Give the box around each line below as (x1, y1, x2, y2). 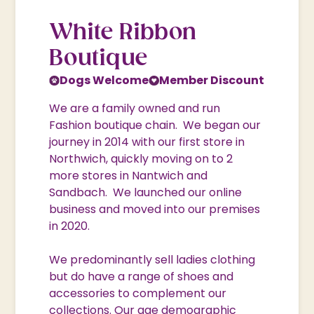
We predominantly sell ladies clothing (49, 251, 256, 268)
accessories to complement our (49, 285, 227, 301)
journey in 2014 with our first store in (49, 133, 245, 150)
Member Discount (159, 71, 265, 88)
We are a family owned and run (49, 100, 221, 116)
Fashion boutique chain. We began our (49, 116, 261, 133)
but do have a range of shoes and (49, 268, 234, 285)
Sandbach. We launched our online (49, 184, 243, 200)
